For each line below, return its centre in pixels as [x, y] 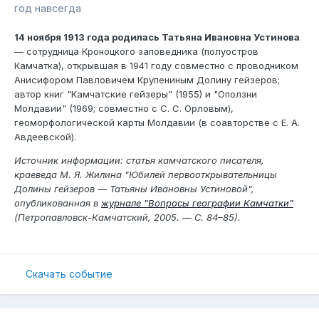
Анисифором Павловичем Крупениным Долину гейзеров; [147, 80]
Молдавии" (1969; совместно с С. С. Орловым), [124, 109]
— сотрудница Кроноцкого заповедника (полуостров [136, 52]
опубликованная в [56, 203]
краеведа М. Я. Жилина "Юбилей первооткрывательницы [146, 175]
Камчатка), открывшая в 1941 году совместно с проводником [156, 66]
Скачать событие [69, 273]
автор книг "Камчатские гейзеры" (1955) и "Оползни [136, 94]
